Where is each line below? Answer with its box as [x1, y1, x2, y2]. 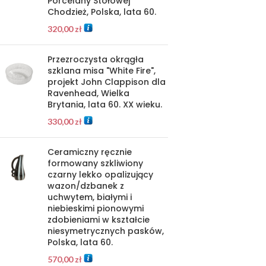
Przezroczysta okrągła [47, 53, 144, 65]
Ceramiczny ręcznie [47, 146, 132, 158]
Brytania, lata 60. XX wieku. [47, 99, 162, 110]
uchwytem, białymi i [47, 191, 132, 203]
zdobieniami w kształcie [47, 214, 150, 226]
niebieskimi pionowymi [47, 202, 144, 214]
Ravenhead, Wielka [47, 87, 129, 99]
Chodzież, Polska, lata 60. [47, 6, 156, 18]
